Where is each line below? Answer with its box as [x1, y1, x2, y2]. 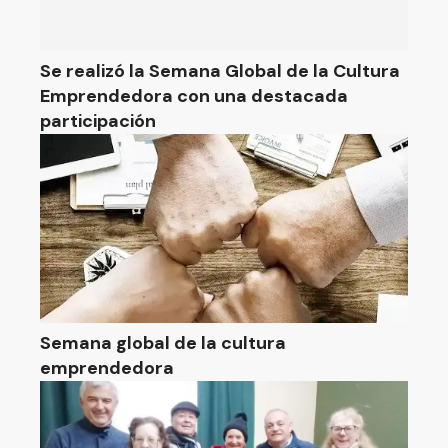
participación [40, 109, 156, 133]
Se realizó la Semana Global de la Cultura [40, 59, 400, 83]
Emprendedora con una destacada [40, 84, 348, 108]
